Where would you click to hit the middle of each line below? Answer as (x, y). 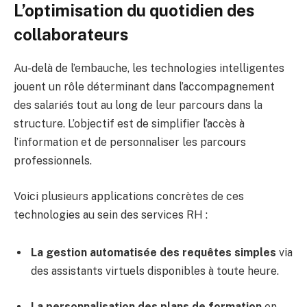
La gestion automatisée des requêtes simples (153, 253)
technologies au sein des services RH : (111, 214)
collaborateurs (71, 35)
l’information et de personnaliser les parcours (130, 143)
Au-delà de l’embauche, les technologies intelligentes (149, 69)
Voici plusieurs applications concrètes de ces (129, 196)
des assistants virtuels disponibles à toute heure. (155, 271)
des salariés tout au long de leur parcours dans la (138, 106)
